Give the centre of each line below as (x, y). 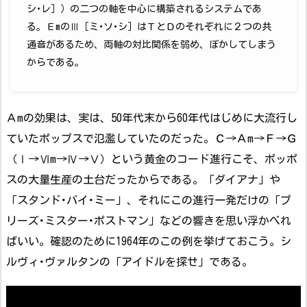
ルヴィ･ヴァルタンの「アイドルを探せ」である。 (130, 261)
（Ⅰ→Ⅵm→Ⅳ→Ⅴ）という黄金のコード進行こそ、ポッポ (152, 159)
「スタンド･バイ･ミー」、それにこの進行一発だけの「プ (149, 200)
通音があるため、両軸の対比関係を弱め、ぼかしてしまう (151, 45)
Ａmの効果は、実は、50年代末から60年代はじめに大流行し (152, 118)
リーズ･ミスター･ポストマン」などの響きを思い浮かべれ (149, 220)
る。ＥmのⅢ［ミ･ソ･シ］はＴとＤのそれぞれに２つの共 (149, 27)
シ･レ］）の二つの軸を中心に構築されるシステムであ (144, 9)
